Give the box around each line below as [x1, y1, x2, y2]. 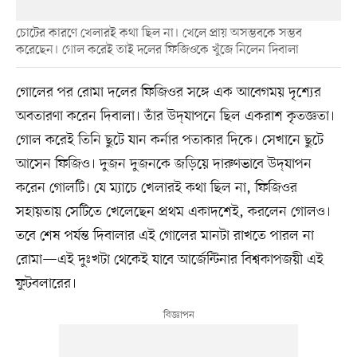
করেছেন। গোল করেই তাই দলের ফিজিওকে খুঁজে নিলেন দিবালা [15, 41, 299, 60]
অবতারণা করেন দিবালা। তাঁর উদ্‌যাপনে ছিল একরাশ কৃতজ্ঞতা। [15, 107, 335, 127]
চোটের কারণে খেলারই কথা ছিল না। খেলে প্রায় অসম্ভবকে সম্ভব [15, 25, 302, 43]
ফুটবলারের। [15, 274, 76, 294]
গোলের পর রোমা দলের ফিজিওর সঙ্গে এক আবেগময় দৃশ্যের [15, 83, 321, 103]
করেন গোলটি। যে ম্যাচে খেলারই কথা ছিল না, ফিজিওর [15, 178, 297, 198]
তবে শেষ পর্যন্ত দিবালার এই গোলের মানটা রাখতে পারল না [15, 226, 314, 246]
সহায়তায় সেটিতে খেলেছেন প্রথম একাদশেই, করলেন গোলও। [15, 202, 331, 222]
